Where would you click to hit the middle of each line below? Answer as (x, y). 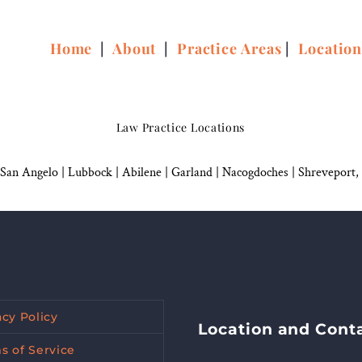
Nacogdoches (255, 173)
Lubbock (90, 173)
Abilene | (147, 173)
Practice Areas (229, 48)
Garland (192, 173)
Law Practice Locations (181, 128)
